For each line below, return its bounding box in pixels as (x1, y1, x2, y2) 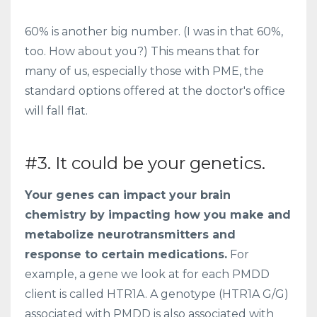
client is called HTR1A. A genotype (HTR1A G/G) (25, 287, 289, 301)
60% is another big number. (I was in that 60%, (25, 24, 283, 38)
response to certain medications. (25, 247, 227, 261)
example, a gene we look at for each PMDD (25, 267, 270, 281)
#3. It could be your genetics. (25, 152, 265, 173)
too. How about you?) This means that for (25, 44, 260, 58)
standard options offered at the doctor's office (25, 83, 285, 98)
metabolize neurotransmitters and (25, 227, 236, 241)
